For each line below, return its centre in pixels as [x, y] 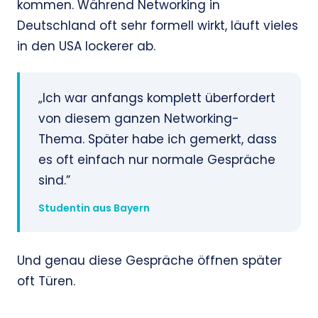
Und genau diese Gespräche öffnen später [149, 261]
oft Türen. [46, 281]
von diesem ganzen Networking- [139, 119]
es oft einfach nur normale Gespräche [157, 160]
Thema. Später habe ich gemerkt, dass [158, 139]
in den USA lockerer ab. [86, 46]
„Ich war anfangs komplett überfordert [157, 98]
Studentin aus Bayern [94, 208]
